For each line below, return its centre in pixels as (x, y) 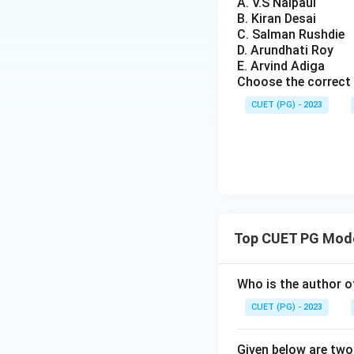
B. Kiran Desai (277, 19)
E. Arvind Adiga (281, 66)
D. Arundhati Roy (285, 50)
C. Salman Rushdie (291, 34)
